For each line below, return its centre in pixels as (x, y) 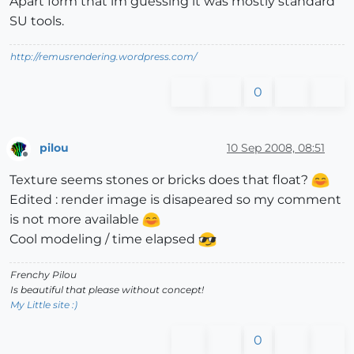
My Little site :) (44, 304)
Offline (40, 160)
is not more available (76, 219)
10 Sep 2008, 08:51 (276, 148)
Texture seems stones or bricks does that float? (160, 179)
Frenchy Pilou (43, 274)
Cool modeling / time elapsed (104, 239)
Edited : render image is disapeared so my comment (175, 199)
